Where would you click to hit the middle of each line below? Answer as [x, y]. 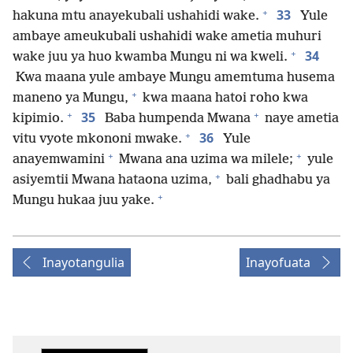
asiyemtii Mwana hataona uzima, [112, 180]
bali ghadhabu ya [277, 180]
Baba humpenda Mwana [176, 119]
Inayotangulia [84, 262]
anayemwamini [59, 160]
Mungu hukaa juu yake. [84, 201]
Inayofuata [278, 262]
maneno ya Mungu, [71, 98]
